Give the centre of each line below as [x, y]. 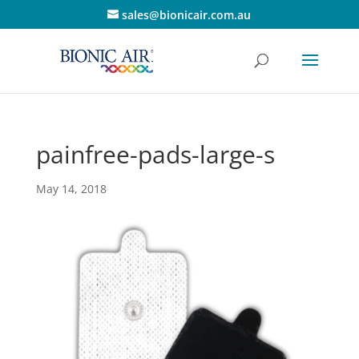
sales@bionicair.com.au [187, 14]
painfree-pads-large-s [155, 154]
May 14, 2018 [71, 189]
